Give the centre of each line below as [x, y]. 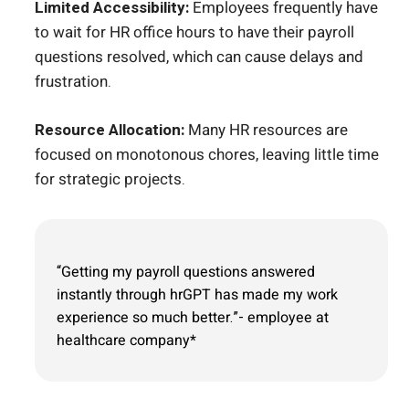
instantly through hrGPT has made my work [197, 294]
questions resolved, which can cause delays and [199, 58]
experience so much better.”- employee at [193, 317]
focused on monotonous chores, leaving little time [207, 154]
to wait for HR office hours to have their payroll [194, 33]
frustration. [73, 82]
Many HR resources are [266, 130]
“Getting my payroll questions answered [186, 272]
